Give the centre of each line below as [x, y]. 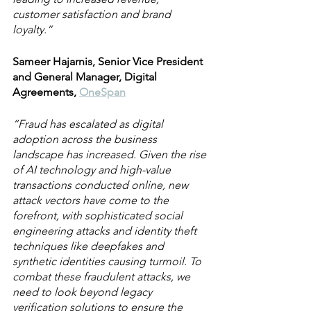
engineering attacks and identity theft [106, 231]
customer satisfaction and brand [93, 14]
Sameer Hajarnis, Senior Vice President [109, 61]
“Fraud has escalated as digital [89, 124]
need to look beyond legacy [84, 292]
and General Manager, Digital [86, 77]
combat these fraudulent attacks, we [103, 277]
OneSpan [102, 92]
